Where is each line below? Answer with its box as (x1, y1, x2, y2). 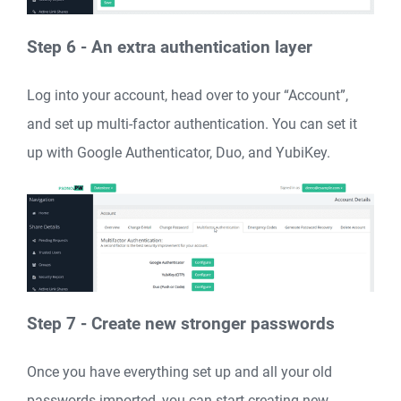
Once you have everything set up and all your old (27, 363, 332, 380)
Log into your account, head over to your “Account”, (27, 86, 348, 104)
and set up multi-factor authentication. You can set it (27, 115, 357, 132)
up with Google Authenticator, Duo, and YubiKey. (27, 143, 330, 161)
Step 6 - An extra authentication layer (27, 37, 312, 57)
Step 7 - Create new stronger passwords (27, 314, 335, 335)
